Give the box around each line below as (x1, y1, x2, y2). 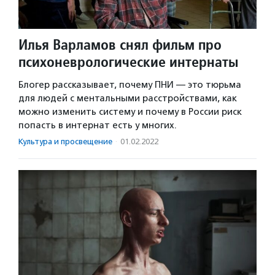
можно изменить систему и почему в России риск (18, 106, 242, 118)
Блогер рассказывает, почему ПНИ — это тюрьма (18, 79, 241, 91)
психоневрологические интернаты (18, 52, 238, 72)
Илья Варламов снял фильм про (18, 35, 222, 55)
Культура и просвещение (18, 137, 112, 147)
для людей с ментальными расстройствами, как (18, 93, 237, 104)
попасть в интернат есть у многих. (18, 120, 177, 131)
